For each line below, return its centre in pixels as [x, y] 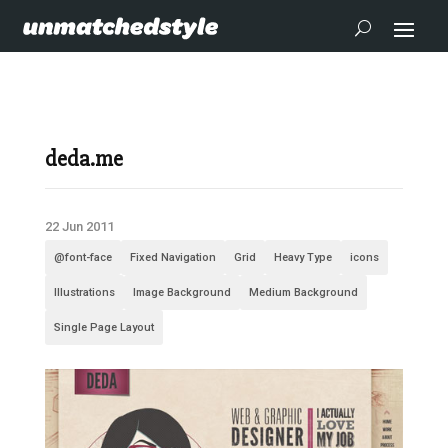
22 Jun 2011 [79, 226]
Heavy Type [302, 257]
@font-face [82, 257]
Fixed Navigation [172, 257]
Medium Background [303, 292]
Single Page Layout [103, 327]
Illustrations [84, 292]
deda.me [83, 159]
